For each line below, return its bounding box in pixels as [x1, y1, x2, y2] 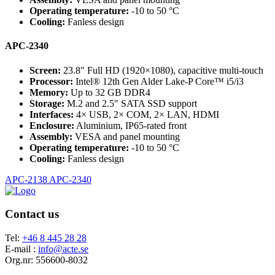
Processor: [29, 76, 73, 87]
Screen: [29, 64, 61, 76]
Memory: [29, 87, 68, 98]
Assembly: [29, 131, 72, 142]
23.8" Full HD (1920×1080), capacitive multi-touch [61, 64, 263, 76]
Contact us [5, 207, 59, 221]
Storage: [29, 98, 64, 109]
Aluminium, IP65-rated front [74, 120, 187, 131]
